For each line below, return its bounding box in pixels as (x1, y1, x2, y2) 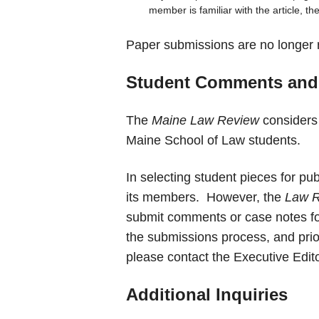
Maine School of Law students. (125, 133, 300, 147)
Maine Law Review (151, 113, 263, 127)
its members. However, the (125, 190, 285, 204)
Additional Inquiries (125, 285, 288, 304)
